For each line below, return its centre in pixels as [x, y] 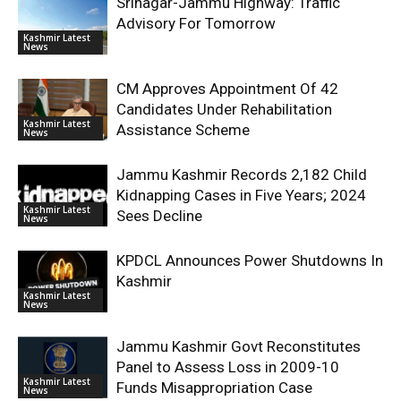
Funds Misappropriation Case [214, 388]
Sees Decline [159, 216]
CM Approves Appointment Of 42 [227, 89]
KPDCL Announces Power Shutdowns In [250, 260]
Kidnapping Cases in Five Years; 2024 [241, 195]
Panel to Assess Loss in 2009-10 [228, 367]
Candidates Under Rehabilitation [224, 109]
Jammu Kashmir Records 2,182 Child [242, 175]
